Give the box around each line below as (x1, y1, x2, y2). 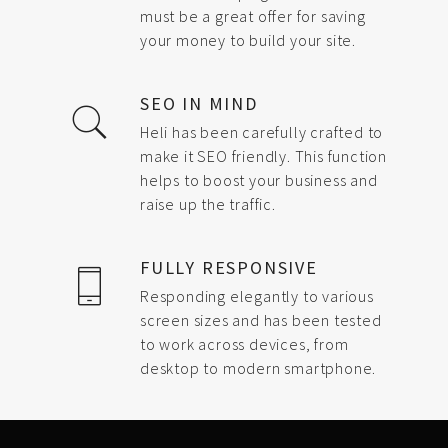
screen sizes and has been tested (140, 309, 382, 330)
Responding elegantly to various (140, 285, 374, 306)
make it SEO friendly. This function (140, 145, 388, 166)
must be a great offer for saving (140, 5, 366, 26)
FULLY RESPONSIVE (140, 255, 318, 279)
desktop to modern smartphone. (140, 357, 377, 378)
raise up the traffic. (140, 193, 276, 214)
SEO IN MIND (140, 91, 258, 115)
